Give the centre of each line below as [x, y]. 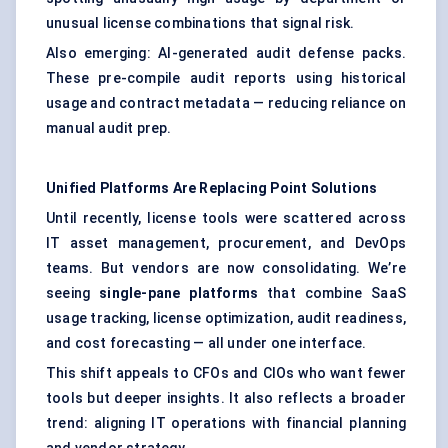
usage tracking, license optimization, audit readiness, [226, 318]
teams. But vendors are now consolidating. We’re [226, 268]
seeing [73, 293]
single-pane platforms [179, 293]
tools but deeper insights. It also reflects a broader [226, 398]
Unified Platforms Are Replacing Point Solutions [212, 188]
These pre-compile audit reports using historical [226, 78]
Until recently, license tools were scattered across [226, 218]
